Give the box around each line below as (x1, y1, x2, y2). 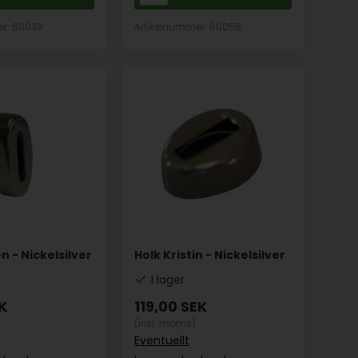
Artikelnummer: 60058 (134, 21, 242, 34)
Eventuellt (134, 332, 190, 349)
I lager (151, 272, 185, 288)
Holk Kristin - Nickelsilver (134, 247, 286, 264)
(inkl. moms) (134, 316, 197, 331)
